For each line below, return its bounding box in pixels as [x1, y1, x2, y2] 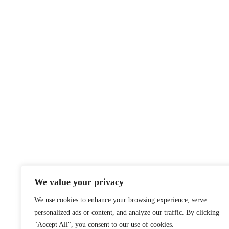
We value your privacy [34, 177, 124, 187]
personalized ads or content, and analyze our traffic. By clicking [34, 209, 219, 216]
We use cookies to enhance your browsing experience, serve [34, 196, 207, 204]
